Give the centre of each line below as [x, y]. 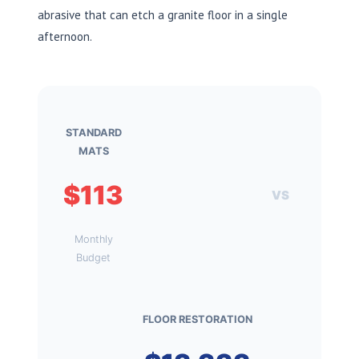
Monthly [93, 239]
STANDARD [93, 132]
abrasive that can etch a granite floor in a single [163, 14]
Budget [93, 257]
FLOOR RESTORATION [198, 319]
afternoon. [65, 36]
